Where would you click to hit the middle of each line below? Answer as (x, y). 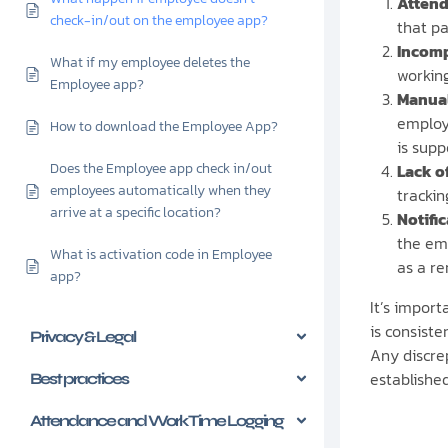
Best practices (79, 378)
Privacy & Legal (82, 336)
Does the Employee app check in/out (161, 168)
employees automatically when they (160, 190)
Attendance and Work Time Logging (156, 420)
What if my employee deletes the (150, 62)
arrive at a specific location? (135, 212)
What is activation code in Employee (161, 254)
